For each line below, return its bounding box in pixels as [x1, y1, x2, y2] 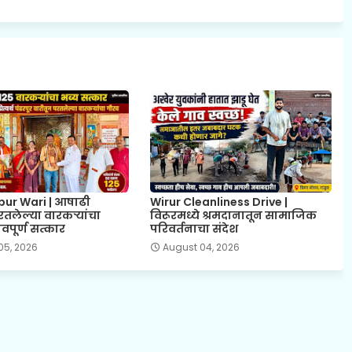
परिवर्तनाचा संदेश [149, 220, 238, 236]
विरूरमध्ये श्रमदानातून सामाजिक [149, 207, 317, 223]
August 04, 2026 [162, 240, 240, 254]
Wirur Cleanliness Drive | [149, 193, 288, 210]
